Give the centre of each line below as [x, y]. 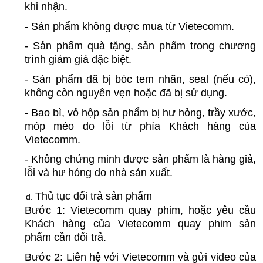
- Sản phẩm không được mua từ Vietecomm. [129, 26]
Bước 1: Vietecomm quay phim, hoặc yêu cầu [140, 210]
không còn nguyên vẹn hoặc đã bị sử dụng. [126, 93]
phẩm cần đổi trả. [65, 237]
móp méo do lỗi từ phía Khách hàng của [140, 126]
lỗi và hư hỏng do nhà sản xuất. [99, 173]
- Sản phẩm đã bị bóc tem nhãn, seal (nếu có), [140, 80]
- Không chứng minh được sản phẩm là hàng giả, [140, 159]
